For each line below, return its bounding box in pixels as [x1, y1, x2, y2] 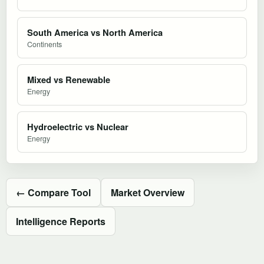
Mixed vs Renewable [27, 72, 110, 86]
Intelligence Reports [16, 214, 105, 228]
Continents [27, 38, 62, 49]
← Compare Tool [16, 185, 91, 199]
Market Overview [111, 185, 184, 199]
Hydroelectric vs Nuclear [27, 120, 128, 133]
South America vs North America [27, 25, 163, 39]
